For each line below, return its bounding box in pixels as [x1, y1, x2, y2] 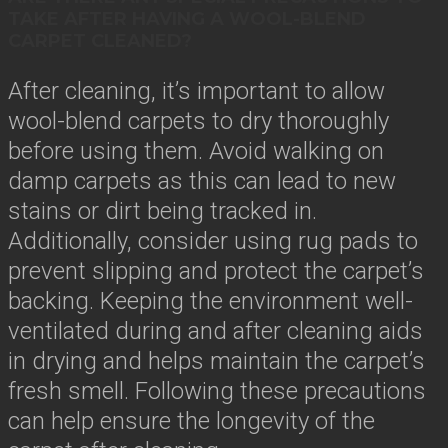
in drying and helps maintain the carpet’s [8, 346, 425, 375]
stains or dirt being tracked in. [8, 196, 317, 225]
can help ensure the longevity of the [8, 406, 375, 435]
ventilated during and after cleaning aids [8, 316, 423, 345]
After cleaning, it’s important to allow [8, 76, 385, 105]
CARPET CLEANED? [8, 29, 192, 52]
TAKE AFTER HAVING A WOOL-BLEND [8, 7, 366, 30]
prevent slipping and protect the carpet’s [8, 256, 424, 285]
